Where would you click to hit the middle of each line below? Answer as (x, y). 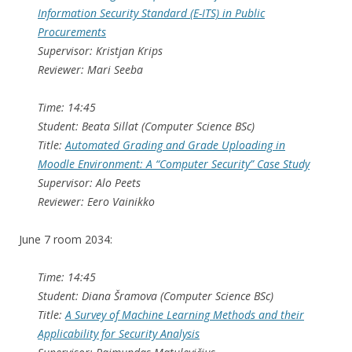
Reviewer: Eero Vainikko (96, 202)
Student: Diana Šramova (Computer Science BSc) (156, 296)
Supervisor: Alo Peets (89, 183)
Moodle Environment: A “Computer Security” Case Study (174, 164)
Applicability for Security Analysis (119, 334)
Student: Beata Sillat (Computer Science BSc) (146, 126)
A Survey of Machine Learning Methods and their (185, 315)
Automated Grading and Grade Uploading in (175, 145)
